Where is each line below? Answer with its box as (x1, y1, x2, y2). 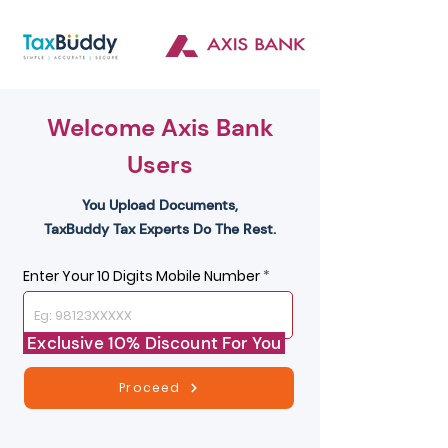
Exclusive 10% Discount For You (23, 332, 286, 354)
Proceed (119, 379, 181, 396)
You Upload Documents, (82, 196, 238, 214)
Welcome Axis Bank (46, 112, 274, 143)
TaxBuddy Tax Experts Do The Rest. (44, 220, 276, 238)
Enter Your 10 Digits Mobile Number (23, 266, 260, 286)
